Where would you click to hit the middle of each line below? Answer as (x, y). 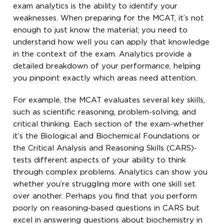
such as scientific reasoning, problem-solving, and (105, 112)
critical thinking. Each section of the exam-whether (109, 124)
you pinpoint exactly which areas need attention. (105, 78)
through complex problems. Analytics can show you (110, 172)
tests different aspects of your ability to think (100, 160)
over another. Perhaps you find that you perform (105, 196)
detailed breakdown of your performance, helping (107, 66)
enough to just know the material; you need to (100, 30)
